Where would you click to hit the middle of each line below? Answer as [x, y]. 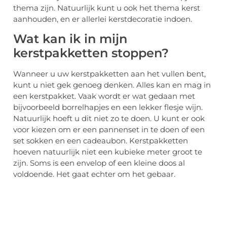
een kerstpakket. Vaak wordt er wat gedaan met [104, 96]
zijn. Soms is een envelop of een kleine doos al [99, 163]
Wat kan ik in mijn [70, 39]
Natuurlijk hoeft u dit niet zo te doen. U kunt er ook [109, 119]
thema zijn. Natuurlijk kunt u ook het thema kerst [107, 8]
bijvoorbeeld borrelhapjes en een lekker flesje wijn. [108, 107]
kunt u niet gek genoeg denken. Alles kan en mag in [112, 85]
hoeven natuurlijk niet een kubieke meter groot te [108, 152]
